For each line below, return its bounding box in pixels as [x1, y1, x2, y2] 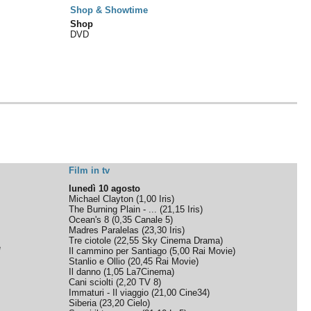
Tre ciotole [69, 235, 112, 246]
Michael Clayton [69, 194, 134, 204]
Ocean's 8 [69, 215, 110, 225]
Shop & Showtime [70, 5, 149, 15]
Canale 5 [135, 215, 171, 225]
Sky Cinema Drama [142, 235, 221, 246]
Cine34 [179, 287, 208, 298]
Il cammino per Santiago [69, 246, 167, 256]
